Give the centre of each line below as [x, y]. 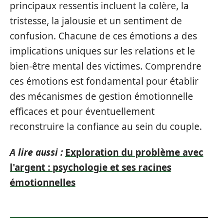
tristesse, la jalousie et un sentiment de [96, 21]
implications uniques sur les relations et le [102, 51]
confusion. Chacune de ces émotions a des [103, 36]
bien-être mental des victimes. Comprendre [106, 66]
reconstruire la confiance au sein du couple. [106, 126]
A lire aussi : [36, 152]
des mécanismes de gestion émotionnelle [101, 96]
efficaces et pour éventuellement [82, 111]
